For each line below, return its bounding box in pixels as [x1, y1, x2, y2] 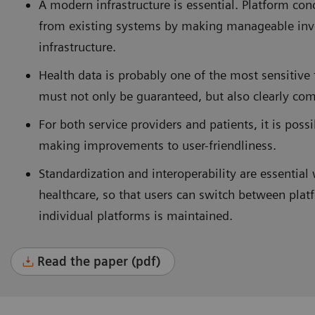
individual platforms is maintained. [39, 208, 233, 224]
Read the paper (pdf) [37, 254, 161, 269]
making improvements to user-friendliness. [39, 138, 276, 153]
